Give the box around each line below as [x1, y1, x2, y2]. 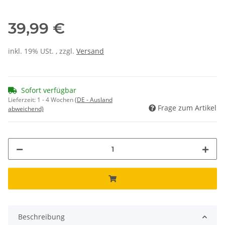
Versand [76, 46, 104, 56]
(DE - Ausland [75, 95, 113, 104]
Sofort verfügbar [21, 85, 76, 95]
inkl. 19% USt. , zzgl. [8, 46, 76, 56]
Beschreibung [18, 212, 65, 222]
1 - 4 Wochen [37, 95, 75, 104]
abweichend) [8, 104, 44, 114]
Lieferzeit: [8, 95, 37, 104]
